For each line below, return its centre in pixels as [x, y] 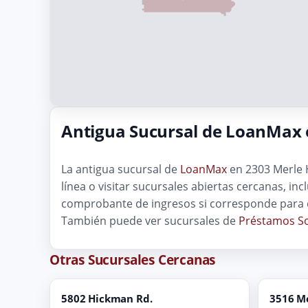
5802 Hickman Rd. [107, 298]
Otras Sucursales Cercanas [133, 259]
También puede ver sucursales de [150, 220]
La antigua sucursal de [121, 169]
